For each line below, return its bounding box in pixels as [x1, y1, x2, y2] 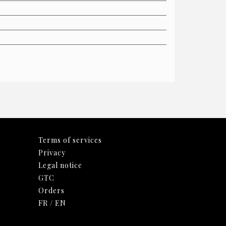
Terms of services [38, 135, 102, 145]
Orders [38, 185, 65, 195]
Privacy [38, 147, 66, 157]
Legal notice [38, 160, 82, 170]
